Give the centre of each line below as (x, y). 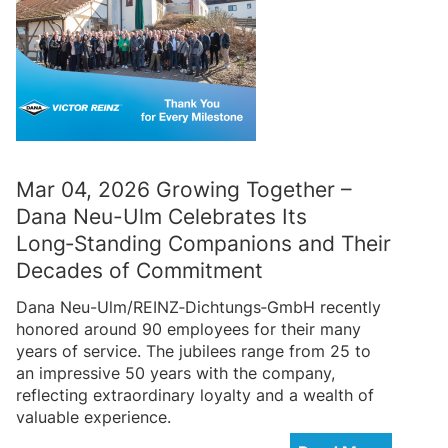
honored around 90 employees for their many (188, 328)
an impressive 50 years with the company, (175, 372)
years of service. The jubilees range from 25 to (193, 350)
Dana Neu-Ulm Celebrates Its (161, 216)
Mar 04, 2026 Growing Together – (184, 189)
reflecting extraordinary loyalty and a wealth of (195, 394)
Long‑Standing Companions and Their (203, 243)
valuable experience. (93, 416)
